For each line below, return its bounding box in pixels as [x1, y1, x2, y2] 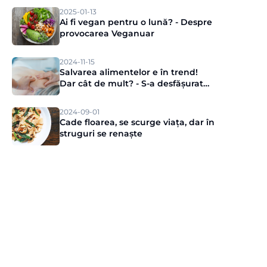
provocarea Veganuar [60, 28, 154, 39]
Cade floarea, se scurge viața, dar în [60, 117, 215, 128]
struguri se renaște [60, 128, 142, 139]
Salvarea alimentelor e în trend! [60, 67, 198, 77]
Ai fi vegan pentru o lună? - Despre [60, 17, 212, 27]
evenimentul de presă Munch [60, 89, 189, 100]
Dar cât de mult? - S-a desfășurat [60, 78, 203, 89]
